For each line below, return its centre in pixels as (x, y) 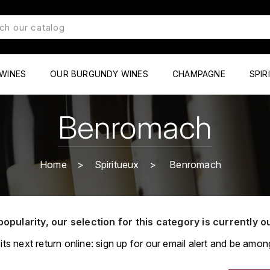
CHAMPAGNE (199, 74)
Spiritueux (117, 164)
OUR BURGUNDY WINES (99, 74)
